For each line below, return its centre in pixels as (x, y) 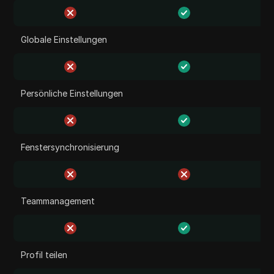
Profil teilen (44, 255)
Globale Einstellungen (64, 39)
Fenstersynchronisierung (70, 147)
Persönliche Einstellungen (72, 93)
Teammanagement (58, 201)
